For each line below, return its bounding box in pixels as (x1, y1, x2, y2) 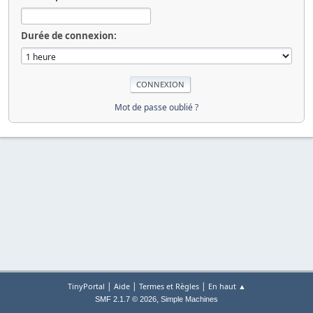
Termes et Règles (138, 281, 199, 291)
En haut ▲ (208, 281, 246, 291)
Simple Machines (161, 295, 218, 303)
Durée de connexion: (21, 29, 117, 42)
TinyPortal (67, 281, 105, 291)
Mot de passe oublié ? (115, 101, 198, 113)
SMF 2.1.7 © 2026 (95, 295, 156, 303)
